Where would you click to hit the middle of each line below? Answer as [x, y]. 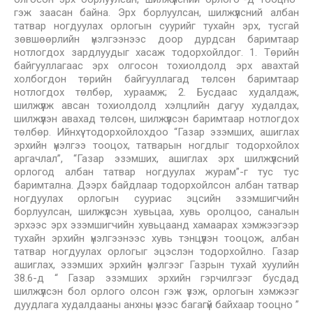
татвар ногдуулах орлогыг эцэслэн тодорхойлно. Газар [156, 252]
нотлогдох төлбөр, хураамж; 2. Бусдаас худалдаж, [156, 92]
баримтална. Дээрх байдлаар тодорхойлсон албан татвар [156, 185]
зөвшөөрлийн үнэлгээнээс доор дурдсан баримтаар [156, 39]
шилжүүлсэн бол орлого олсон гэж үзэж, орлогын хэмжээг [156, 291]
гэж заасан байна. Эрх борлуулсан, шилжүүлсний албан [156, 13]
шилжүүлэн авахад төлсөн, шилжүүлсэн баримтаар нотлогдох [156, 119]
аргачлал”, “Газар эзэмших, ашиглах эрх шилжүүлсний [156, 159]
